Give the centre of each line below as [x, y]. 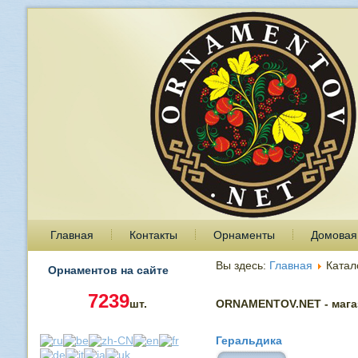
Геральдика [249, 340]
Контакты [153, 235]
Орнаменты [244, 235]
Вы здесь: [242, 265]
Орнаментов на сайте [108, 270]
